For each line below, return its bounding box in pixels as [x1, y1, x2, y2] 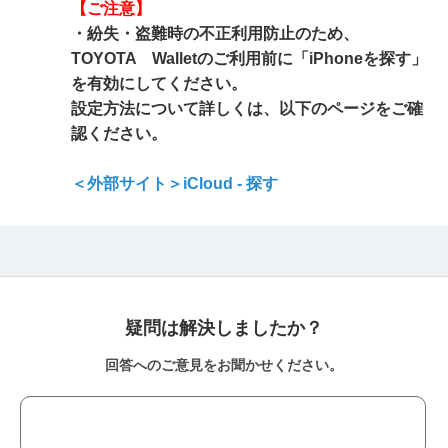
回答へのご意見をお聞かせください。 [105, 357, 343, 373]
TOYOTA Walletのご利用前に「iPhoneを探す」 [71, 50, 427, 67]
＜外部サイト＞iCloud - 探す [71, 175, 278, 192]
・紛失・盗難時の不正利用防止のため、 [71, 25, 359, 42]
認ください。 [71, 125, 167, 142]
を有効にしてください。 [71, 75, 247, 92]
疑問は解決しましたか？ [125, 318, 323, 338]
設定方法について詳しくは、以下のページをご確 [71, 100, 423, 117]
